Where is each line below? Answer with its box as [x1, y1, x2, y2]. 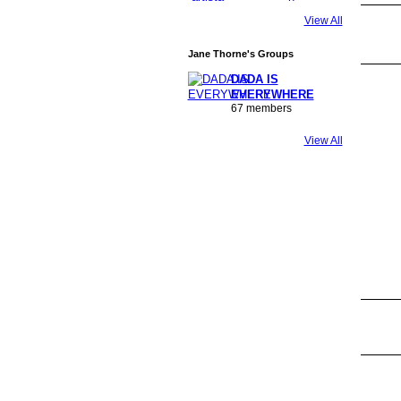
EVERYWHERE [230, 88, 314, 102]
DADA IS [230, 73, 278, 87]
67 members [230, 102, 292, 115]
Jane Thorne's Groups [187, 48, 294, 60]
